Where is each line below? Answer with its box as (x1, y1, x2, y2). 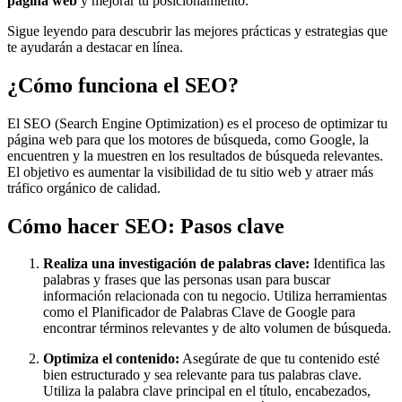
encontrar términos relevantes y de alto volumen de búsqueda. (43, 320, 391, 336)
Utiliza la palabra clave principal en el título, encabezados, (43, 383, 371, 399)
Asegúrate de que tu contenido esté (179, 351, 380, 367)
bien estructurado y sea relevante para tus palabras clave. (43, 367, 362, 383)
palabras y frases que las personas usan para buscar (43, 272, 330, 288)
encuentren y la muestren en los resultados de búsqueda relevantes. (7, 147, 383, 163)
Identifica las (310, 256, 385, 272)
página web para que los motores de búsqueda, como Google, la (7, 131, 369, 147)
